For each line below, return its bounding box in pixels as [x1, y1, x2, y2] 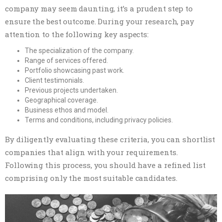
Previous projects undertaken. [25, 86, 118, 94]
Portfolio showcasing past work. [25, 66, 124, 74]
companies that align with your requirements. [5, 147, 178, 157]
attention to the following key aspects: [5, 29, 149, 39]
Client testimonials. [25, 76, 84, 84]
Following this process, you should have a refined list [5, 160, 206, 170]
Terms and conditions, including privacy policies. [25, 115, 173, 124]
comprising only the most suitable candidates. [5, 172, 177, 183]
